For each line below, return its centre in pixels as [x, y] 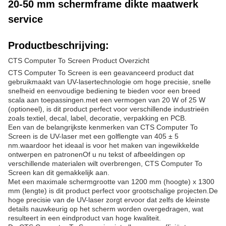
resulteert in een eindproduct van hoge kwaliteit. [84, 218]
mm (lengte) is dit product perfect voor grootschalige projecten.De [113, 191]
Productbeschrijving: [59, 45]
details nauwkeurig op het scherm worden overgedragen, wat [106, 209]
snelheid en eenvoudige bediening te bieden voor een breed [104, 91]
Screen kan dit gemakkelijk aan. [59, 173]
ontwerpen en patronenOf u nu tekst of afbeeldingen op [97, 154]
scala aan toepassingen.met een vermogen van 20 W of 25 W [107, 100]
